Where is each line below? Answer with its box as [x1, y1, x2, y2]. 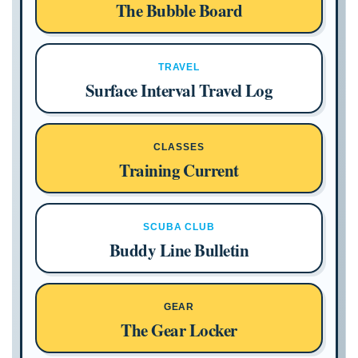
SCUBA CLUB [142, 221, 216, 233]
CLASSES [153, 141, 205, 153]
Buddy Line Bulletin [109, 238, 249, 262]
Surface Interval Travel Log [85, 78, 273, 102]
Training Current [119, 158, 239, 182]
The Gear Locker [121, 318, 237, 342]
